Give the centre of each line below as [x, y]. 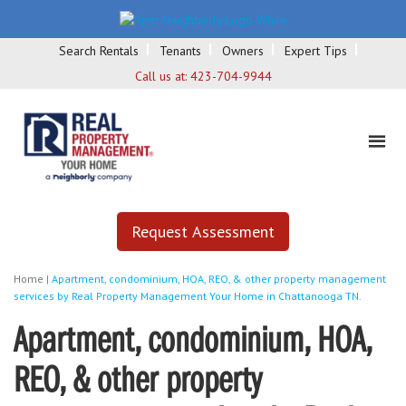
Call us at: [162, 76]
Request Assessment [203, 231]
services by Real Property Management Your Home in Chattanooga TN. [188, 295]
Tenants [180, 50]
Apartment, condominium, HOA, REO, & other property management [219, 278]
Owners [243, 50]
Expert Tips [316, 50]
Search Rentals [99, 50]
